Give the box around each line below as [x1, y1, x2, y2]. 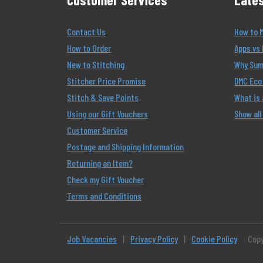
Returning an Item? [67, 157, 133, 168]
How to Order [67, 42, 111, 53]
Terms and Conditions [67, 190, 141, 201]
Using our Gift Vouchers [67, 108, 148, 119]
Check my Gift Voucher [67, 174, 144, 185]
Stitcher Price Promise [67, 75, 146, 86]
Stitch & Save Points [67, 92, 139, 103]
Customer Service [67, 124, 127, 136]
